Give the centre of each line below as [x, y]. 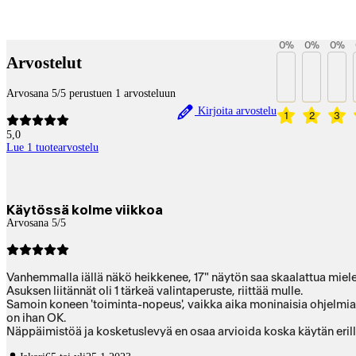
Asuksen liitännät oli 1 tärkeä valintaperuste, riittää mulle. [155, 291]
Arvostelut [44, 63]
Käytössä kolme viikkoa [85, 210]
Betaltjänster [53, 31]
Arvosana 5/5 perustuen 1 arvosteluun [91, 93]
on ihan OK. [36, 318]
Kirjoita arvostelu [236, 111]
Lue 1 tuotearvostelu [52, 147]
